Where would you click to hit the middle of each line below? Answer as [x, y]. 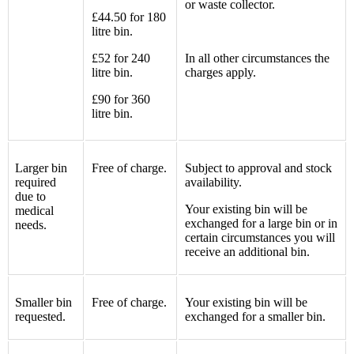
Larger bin [41, 168]
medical [34, 210]
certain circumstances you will [260, 237]
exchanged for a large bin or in [261, 223]
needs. [31, 224]
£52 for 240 [121, 58]
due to [30, 196]
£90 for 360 [121, 99]
